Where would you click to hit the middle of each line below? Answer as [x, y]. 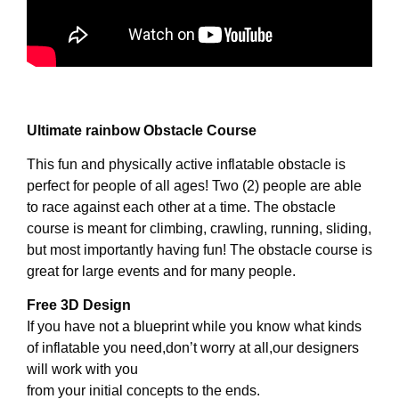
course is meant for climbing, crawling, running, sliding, [199, 228]
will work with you [82, 370]
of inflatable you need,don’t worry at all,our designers [193, 348]
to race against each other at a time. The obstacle [181, 207]
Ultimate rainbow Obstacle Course [143, 130]
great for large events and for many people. [161, 271]
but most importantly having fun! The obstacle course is [199, 249]
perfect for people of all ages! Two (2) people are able [194, 185]
